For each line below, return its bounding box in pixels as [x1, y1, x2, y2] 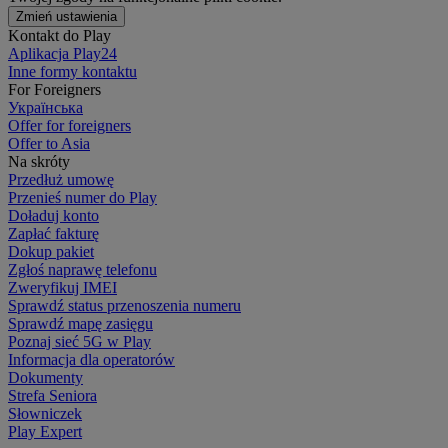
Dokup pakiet [8, 242, 94, 260]
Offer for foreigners [8, 116, 131, 134]
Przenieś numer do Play [8, 188, 157, 206]
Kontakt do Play [8, 26, 111, 44]
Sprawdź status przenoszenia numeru [8, 296, 241, 314]
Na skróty [8, 152, 70, 170]
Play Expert [8, 422, 82, 440]
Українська [8, 98, 83, 116]
